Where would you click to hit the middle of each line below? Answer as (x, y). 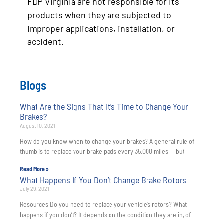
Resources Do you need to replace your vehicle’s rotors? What (103, 204)
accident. (45, 41)
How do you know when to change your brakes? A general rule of (107, 141)
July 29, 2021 (35, 188)
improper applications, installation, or (101, 28)
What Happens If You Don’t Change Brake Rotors (103, 179)
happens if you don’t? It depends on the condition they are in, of (105, 214)
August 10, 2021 (37, 125)
